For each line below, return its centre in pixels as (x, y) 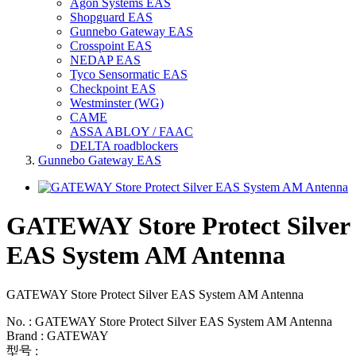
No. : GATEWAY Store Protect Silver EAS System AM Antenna (169, 321)
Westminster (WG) (117, 103)
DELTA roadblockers (124, 146)
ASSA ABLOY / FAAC (132, 132)
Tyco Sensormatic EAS (129, 74)
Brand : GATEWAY (58, 335)
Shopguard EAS (111, 17)
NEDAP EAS (105, 60)
